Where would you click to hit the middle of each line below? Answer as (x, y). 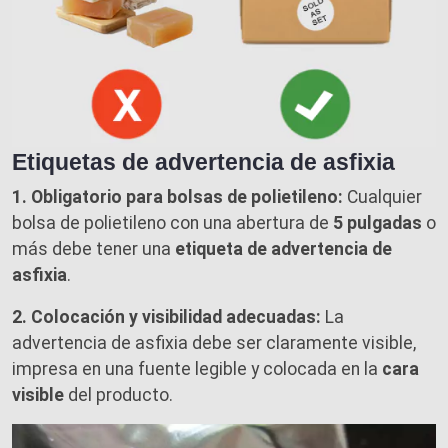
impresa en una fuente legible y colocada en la (197, 369)
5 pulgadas (377, 223)
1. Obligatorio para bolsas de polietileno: (177, 197)
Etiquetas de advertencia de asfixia (203, 162)
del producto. (118, 395)
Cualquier (382, 197)
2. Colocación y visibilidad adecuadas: (166, 317)
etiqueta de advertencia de (283, 249)
